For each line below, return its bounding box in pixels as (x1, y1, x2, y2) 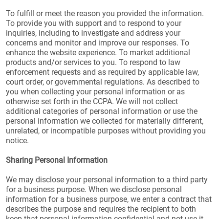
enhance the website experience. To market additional (6, 48, 190, 57)
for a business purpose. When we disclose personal (6, 185, 182, 194)
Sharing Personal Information (6, 155, 108, 165)
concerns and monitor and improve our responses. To (6, 38, 189, 47)
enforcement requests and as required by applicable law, (6, 67, 199, 77)
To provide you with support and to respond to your (6, 19, 181, 28)
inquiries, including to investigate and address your (6, 28, 180, 38)
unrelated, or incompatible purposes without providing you (6, 126, 206, 135)
